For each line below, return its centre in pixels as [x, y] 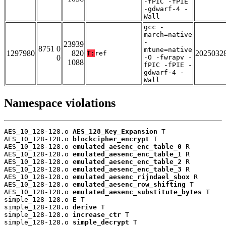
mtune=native [168, 50]
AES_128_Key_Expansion [115, 132]
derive [85, 207]
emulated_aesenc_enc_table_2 [127, 162]
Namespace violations [60, 103]
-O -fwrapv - [168, 58]
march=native [168, 35]
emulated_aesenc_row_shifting [129, 185]
